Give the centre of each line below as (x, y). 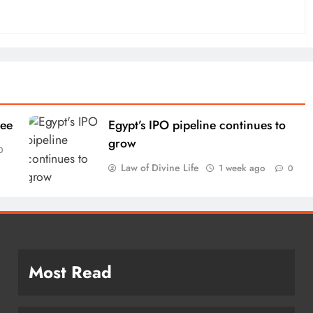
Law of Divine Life (160, 167)
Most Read (70, 272)
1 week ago (242, 168)
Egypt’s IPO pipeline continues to (197, 125)
